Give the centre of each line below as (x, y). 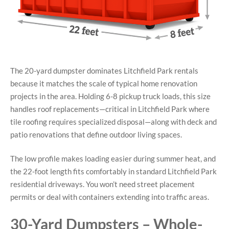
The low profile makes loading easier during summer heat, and (113, 159)
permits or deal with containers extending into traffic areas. (110, 197)
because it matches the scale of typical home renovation (104, 83)
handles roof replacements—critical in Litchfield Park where (110, 109)
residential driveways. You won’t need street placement (102, 184)
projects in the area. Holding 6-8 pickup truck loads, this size (110, 96)
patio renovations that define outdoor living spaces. (96, 134)
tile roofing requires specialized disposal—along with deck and (113, 121)
